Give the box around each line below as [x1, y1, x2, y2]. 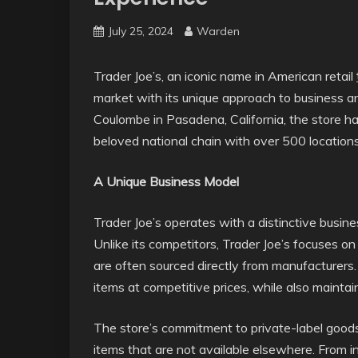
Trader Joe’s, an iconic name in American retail [93, 68, 356, 84]
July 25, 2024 [108, 24, 173, 38]
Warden [197, 24, 240, 38]
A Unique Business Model [93, 173, 239, 189]
